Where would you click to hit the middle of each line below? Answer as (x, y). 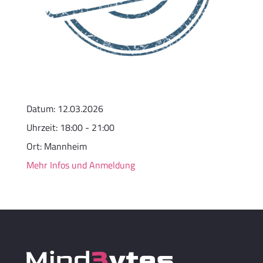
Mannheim (65, 146)
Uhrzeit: (43, 128)
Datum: (42, 109)
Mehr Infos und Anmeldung (80, 165)
